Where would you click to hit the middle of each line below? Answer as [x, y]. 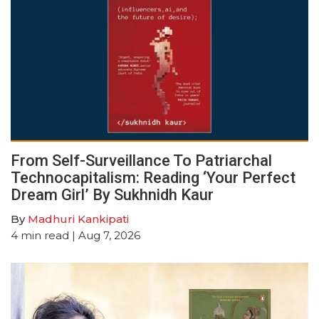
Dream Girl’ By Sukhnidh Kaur [112, 195]
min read [45, 236]
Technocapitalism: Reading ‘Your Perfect [153, 178]
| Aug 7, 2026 [105, 236]
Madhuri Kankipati [78, 219]
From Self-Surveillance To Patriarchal [141, 161]
